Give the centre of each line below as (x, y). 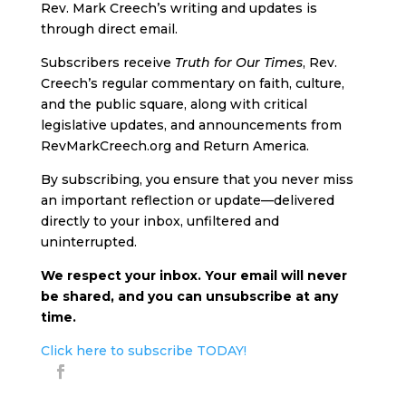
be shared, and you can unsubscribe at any (189, 296)
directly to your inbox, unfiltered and (159, 221)
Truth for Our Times (238, 62)
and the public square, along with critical (174, 104)
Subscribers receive (107, 62)
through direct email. (109, 29)
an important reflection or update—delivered (187, 200)
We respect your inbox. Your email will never (193, 275)
